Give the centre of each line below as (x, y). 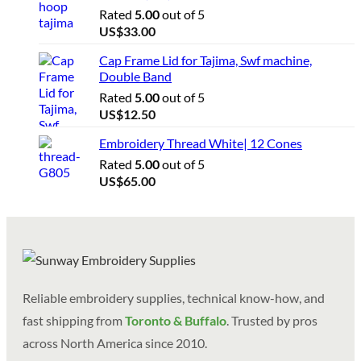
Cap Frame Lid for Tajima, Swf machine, (205, 60)
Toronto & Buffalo (176, 321)
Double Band (135, 77)
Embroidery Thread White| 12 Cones (201, 143)
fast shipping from (74, 321)
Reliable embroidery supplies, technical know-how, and (174, 298)
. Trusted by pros (272, 321)
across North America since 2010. (115, 343)
